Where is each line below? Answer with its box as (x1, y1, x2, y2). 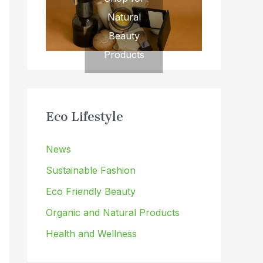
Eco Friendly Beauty (46, 186, 136, 198)
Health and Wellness (46, 228, 137, 240)
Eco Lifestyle (46, 109, 123, 125)
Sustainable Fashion (46, 164, 136, 177)
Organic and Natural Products (46, 207, 180, 219)
